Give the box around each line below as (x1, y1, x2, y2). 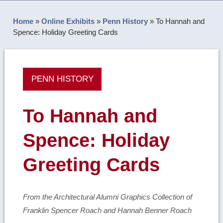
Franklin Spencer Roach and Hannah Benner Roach (23, 206, 192, 215)
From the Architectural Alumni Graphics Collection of (23, 193, 193, 202)
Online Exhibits (41, 17, 95, 26)
